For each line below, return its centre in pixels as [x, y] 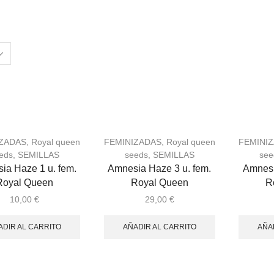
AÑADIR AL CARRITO [159, 227]
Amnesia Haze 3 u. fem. [160, 168]
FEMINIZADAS [132, 142]
